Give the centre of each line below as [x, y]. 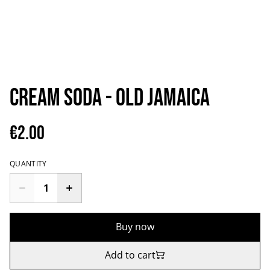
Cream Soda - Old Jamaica [110, 98]
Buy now [135, 226]
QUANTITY [28, 163]
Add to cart [130, 255]
